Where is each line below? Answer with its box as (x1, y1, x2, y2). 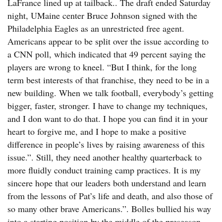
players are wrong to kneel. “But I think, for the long (7, 61, 197, 73)
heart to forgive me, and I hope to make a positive (7, 125, 186, 137)
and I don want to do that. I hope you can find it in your (7, 112, 208, 124)
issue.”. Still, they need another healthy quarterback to (7, 151, 202, 163)
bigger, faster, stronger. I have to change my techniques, (7, 100, 208, 111)
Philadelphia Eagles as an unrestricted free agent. (7, 22, 184, 34)
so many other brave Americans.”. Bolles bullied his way (7, 203, 211, 215)
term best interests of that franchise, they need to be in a (7, 74, 209, 86)
